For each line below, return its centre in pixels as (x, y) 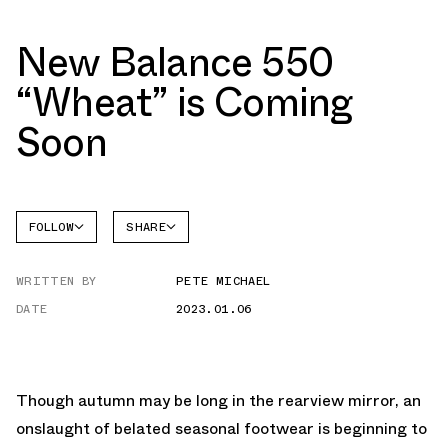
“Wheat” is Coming (184, 102)
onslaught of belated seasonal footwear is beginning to (221, 428)
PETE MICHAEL (223, 280)
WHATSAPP (151, 308)
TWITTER (148, 282)
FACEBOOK (150, 256)
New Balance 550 (174, 62)
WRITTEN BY (56, 280)
